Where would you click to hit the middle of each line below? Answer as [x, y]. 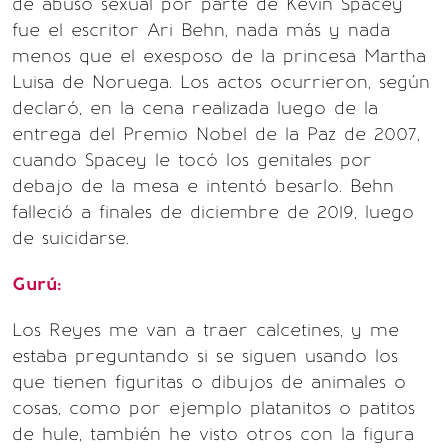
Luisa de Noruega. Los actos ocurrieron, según [221, 82]
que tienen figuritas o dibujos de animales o [209, 382]
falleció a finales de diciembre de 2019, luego [213, 212]
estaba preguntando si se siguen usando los [205, 356]
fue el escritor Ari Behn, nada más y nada [201, 30]
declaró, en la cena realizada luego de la [195, 108]
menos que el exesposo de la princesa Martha [219, 56]
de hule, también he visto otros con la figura [213, 434]
